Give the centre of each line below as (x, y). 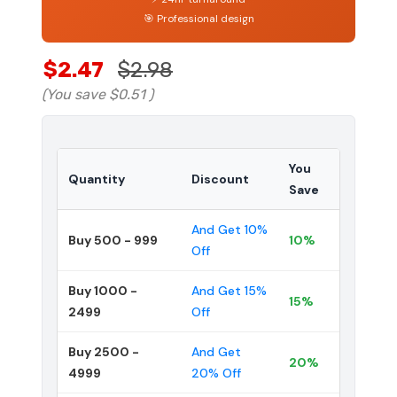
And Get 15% (229, 290)
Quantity (97, 179)
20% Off (216, 373)
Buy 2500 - (104, 351)
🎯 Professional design (198, 18)
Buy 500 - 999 (113, 240)
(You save (74, 94)
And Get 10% (230, 229)
